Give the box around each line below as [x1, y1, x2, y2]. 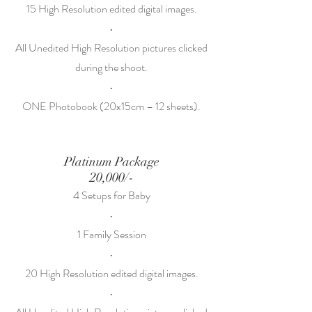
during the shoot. [75, 59, 148, 75]
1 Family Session [77, 226, 146, 242]
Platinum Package [63, 154, 159, 169]
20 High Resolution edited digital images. [24, 265, 198, 281]
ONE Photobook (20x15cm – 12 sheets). [22, 98, 201, 114]
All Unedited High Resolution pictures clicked [15, 40, 208, 56]
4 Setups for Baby [72, 187, 150, 203]
